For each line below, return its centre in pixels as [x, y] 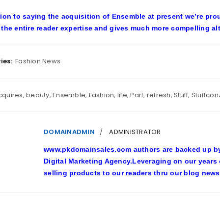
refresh [159, 95]
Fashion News [38, 61]
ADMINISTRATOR [135, 132]
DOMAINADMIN [69, 132]
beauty [38, 95]
